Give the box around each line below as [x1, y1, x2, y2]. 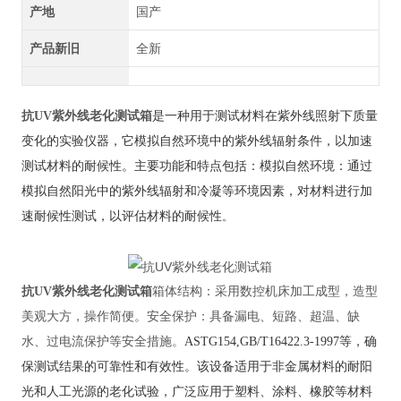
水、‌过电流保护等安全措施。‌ [21, 335, 184, 349]
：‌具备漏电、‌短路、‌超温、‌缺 [196, 310, 360, 324]
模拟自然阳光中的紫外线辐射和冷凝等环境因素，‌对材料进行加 [21, 184, 372, 199]
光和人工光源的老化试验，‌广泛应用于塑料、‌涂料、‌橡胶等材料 [21, 385, 372, 399]
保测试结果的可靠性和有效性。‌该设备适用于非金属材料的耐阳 [21, 360, 372, 374]
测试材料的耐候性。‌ [21, 159, 134, 174]
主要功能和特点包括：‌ [133, 159, 260, 174]
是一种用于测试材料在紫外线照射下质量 [151, 109, 378, 124]
